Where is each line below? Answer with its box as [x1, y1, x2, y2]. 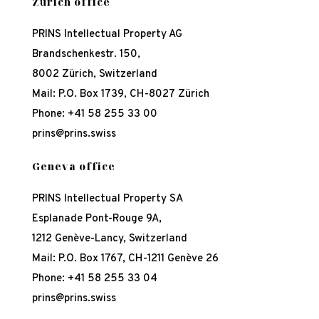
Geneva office [31, 159, 115, 174]
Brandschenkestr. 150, [31, 48, 140, 62]
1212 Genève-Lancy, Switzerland [31, 232, 187, 246]
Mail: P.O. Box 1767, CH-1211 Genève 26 [31, 252, 219, 266]
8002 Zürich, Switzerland [31, 68, 157, 82]
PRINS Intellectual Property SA [31, 192, 183, 206]
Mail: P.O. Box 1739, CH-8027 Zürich [31, 88, 209, 102]
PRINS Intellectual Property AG [31, 28, 182, 42]
